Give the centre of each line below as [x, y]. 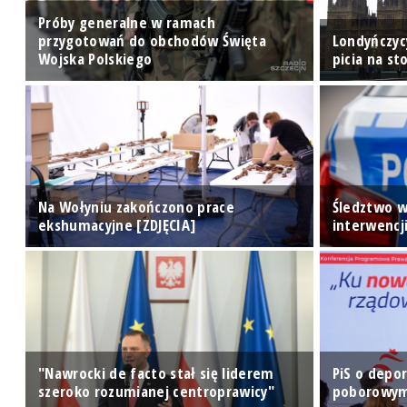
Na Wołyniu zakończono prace [137, 206]
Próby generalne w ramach [127, 22]
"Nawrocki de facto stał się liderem [156, 372]
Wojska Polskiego [95, 59]
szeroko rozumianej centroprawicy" [157, 391]
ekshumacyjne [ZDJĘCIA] [117, 224]
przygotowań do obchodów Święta [153, 40]
